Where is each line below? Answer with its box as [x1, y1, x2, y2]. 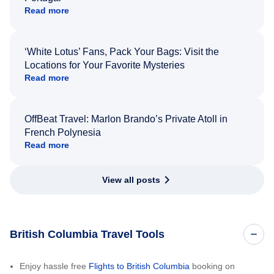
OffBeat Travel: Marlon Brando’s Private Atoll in [24, 114, 228, 124]
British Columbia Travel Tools [10, 228, 165, 240]
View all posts [102, 175, 160, 185]
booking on [190, 261, 235, 271]
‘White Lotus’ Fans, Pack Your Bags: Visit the [24, 46, 219, 57]
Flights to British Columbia [89, 261, 190, 271]
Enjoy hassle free [20, 261, 89, 271]
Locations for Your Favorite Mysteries [24, 60, 185, 70]
